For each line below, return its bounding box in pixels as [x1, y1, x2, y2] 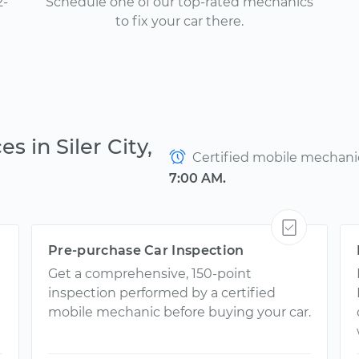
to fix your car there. [115, 14, 244, 29]
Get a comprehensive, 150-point [48, 266, 252, 281]
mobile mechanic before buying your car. [48, 305, 311, 320]
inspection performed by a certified [48, 285, 276, 301]
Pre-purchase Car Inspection [48, 243, 244, 258]
